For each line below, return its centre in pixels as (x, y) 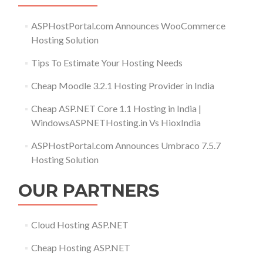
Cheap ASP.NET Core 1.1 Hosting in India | (116, 108)
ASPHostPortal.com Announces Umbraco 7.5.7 (126, 145)
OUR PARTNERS (89, 190)
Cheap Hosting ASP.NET (80, 247)
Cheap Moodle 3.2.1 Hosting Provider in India (122, 85)
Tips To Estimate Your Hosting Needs (107, 62)
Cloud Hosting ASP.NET (80, 224)
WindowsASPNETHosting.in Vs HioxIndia (116, 122)
